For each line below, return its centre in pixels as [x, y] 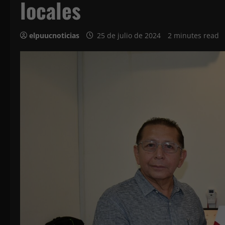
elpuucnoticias [54, 35]
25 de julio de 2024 [129, 35]
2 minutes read [193, 35]
